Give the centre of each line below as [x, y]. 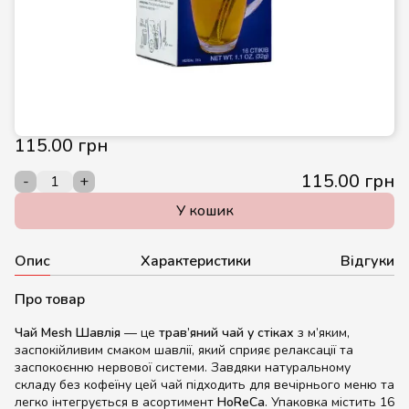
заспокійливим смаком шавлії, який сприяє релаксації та [184, 350]
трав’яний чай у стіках [226, 333]
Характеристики [195, 261]
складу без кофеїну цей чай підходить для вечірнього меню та [204, 385]
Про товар [50, 299]
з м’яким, [322, 333]
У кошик [204, 211]
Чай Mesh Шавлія [68, 333]
